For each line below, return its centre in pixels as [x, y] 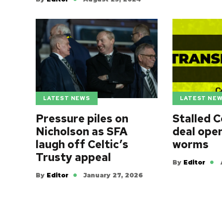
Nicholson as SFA [82, 131]
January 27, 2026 [113, 175]
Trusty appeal [73, 157]
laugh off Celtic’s [82, 144]
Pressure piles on [82, 118]
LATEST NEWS [67, 98]
